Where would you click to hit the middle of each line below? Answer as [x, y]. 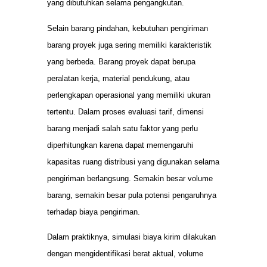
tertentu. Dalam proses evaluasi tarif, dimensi [125, 111]
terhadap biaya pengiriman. [94, 212]
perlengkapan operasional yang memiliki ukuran [129, 95]
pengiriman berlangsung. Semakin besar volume [130, 178]
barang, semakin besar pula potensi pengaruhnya [132, 195]
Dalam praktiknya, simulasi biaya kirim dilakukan [131, 237]
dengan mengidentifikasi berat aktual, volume [125, 253]
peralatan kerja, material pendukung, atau [118, 78]
